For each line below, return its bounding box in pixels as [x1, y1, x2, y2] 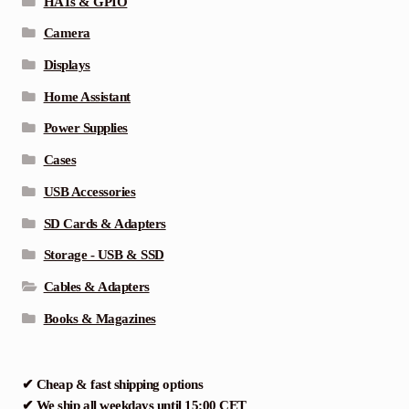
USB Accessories [43, 184, 136, 199]
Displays [43, 58, 90, 73]
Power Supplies [43, 121, 128, 136]
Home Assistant [43, 89, 131, 104]
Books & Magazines [43, 310, 156, 326]
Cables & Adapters [43, 278, 150, 294]
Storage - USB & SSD [43, 247, 164, 263]
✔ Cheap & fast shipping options [21, 377, 204, 393]
